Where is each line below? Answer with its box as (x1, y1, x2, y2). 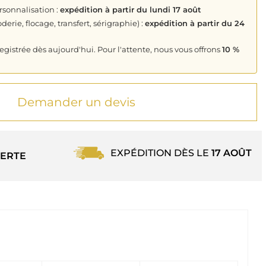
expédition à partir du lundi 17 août (60, 5, 201, 15)
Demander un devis (17, 95, 135, 110)
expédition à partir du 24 (145, 18, 245, 28)
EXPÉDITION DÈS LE (110, 147, 211, 159)
